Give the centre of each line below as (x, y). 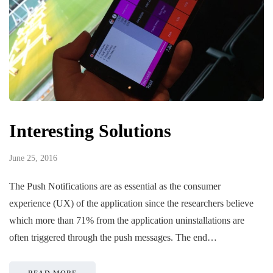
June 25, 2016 (33, 158)
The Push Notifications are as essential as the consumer (115, 186)
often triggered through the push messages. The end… (113, 237)
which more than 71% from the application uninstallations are (127, 220)
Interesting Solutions (90, 130)
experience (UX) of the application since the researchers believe (131, 203)
